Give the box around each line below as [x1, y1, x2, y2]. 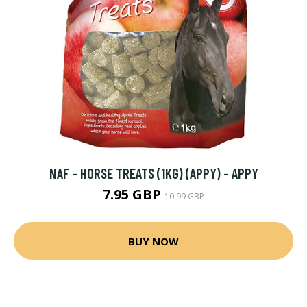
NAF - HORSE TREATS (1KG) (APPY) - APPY [49, 164, 258, 182]
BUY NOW [128, 234, 179, 248]
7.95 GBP [103, 185, 164, 204]
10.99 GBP [164, 191, 204, 202]
